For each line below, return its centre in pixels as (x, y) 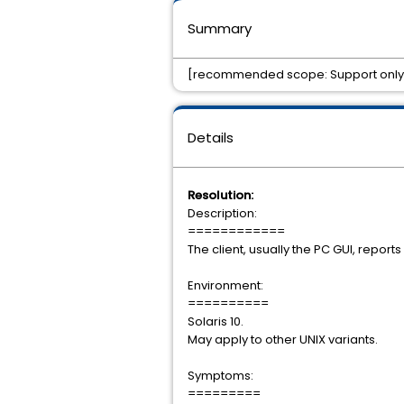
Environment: (225, 285)
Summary (220, 28)
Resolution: (220, 195)
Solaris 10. (216, 321)
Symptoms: (220, 376)
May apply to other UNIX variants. (283, 340)
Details (211, 138)
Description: (222, 213)
